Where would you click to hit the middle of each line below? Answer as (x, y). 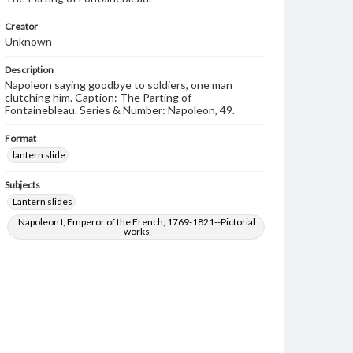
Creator (21, 26)
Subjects (22, 185)
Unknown (28, 41)
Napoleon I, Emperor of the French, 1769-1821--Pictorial (137, 222)
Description (29, 70)
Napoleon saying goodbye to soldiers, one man (119, 85)
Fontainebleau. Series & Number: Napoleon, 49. (120, 110)
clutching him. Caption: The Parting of (98, 97)
